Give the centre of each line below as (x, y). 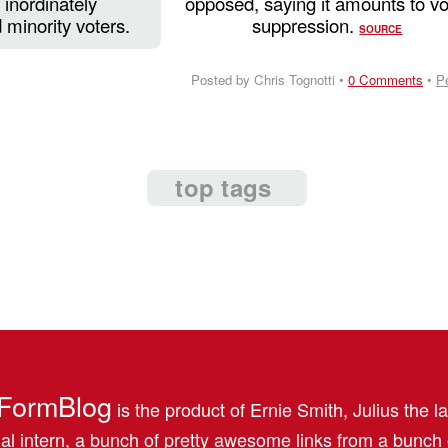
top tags (223, 186)
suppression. (306, 24)
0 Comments (385, 79)
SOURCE (381, 28)
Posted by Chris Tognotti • (269, 79)
